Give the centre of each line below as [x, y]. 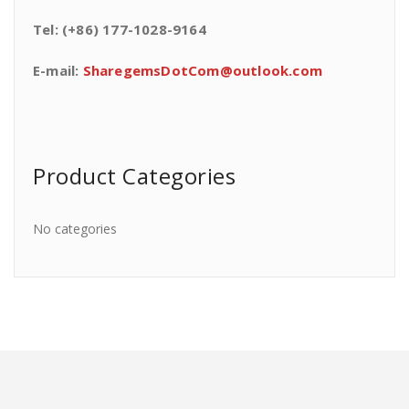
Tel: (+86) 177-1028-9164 [120, 29]
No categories [75, 229]
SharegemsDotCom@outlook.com [203, 70]
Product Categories [134, 176]
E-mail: [58, 70]
